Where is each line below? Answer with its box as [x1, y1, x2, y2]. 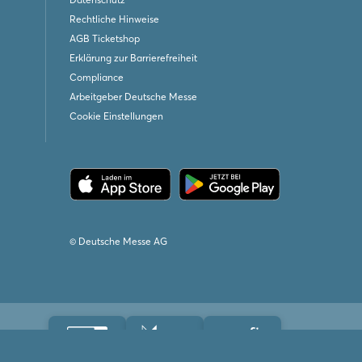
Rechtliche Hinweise [69, 13, 159, 25]
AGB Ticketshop [69, 32, 140, 44]
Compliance [69, 71, 124, 83]
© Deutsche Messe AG [69, 235, 167, 247]
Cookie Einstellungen [69, 110, 163, 122]
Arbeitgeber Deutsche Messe [69, 90, 197, 103]
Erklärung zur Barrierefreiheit [69, 52, 197, 64]
